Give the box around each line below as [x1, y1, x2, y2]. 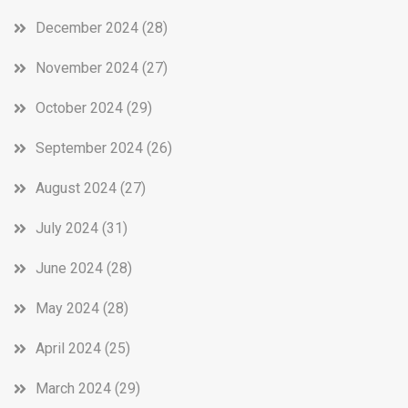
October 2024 [36, 98, 123, 117]
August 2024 [36, 178, 117, 197]
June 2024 [36, 259, 103, 277]
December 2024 [36, 18, 138, 36]
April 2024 [36, 339, 101, 357]
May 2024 [36, 299, 99, 317]
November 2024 [36, 58, 138, 76]
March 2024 [36, 379, 111, 397]
